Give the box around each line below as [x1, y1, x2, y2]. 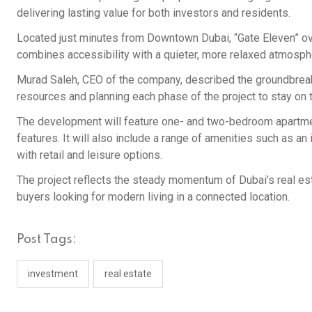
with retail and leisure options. [17, 148, 162, 162]
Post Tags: [17, 233, 77, 247]
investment [28, 268, 78, 280]
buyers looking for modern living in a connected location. [17, 190, 290, 204]
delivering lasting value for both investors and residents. [17, 6, 290, 20]
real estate [104, 268, 152, 280]
